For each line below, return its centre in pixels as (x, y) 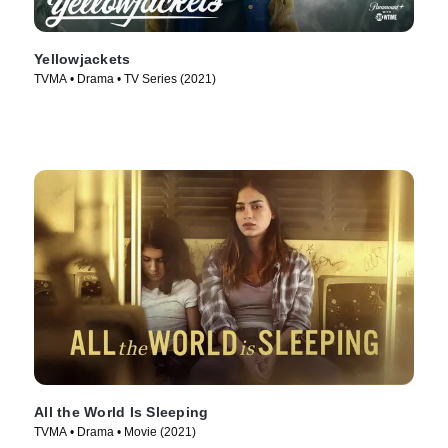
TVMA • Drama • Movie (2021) (115, 432)
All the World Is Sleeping (121, 412)
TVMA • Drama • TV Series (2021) (125, 79)
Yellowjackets (82, 59)
